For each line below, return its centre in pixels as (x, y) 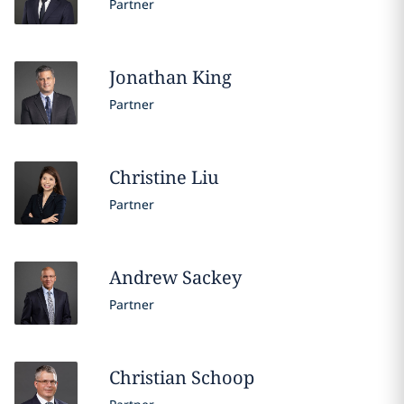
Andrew (143, 277)
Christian (147, 377)
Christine (147, 177)
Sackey (211, 277)
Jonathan (148, 77)
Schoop (222, 377)
